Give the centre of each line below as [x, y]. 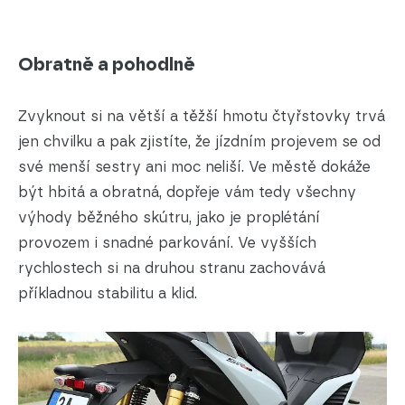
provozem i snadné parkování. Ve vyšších [167, 242]
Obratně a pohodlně [107, 64]
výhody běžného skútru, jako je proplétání [169, 217]
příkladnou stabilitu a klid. [108, 293]
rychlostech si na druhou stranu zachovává [172, 268]
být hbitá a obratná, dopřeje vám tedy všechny [187, 192]
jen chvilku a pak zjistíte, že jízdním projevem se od [199, 141]
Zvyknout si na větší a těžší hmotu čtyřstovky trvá [202, 116]
